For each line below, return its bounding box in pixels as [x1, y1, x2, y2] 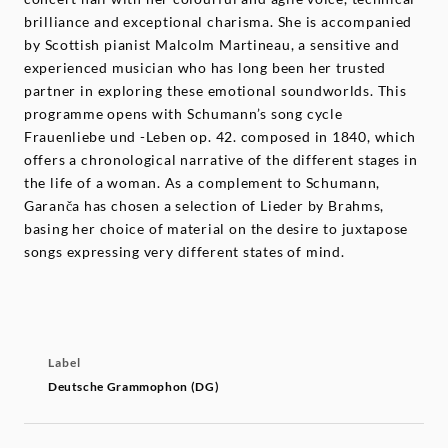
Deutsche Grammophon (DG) [48, 379, 220, 395]
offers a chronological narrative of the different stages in [24, 151, 418, 169]
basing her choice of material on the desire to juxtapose [24, 220, 408, 238]
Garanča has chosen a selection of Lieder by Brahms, [24, 197, 385, 215]
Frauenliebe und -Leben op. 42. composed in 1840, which [24, 128, 417, 146]
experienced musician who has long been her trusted [24, 59, 386, 77]
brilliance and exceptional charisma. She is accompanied [24, 13, 413, 31]
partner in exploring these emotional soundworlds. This [24, 82, 407, 100]
